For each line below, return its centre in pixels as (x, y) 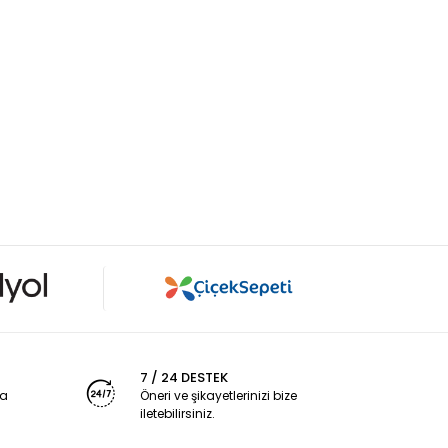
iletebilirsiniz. (178, 413)
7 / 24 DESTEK (184, 377)
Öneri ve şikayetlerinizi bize (219, 395)
